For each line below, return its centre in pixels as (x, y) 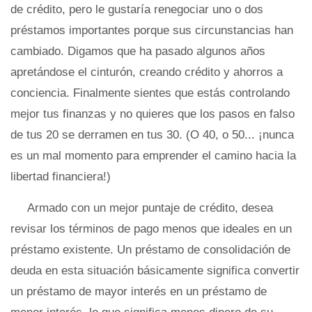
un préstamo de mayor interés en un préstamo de (139, 291)
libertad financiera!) (61, 177)
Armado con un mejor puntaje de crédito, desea (150, 208)
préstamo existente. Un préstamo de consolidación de (150, 250)
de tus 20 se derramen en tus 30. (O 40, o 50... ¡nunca (152, 135)
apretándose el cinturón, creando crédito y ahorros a (147, 72)
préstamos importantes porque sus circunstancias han (152, 30)
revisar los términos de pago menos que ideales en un (151, 229)
